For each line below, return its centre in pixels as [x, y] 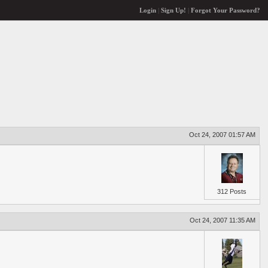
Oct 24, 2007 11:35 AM [223, 220]
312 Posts [232, 192]
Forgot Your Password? [225, 10]
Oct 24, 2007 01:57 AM [223, 134]
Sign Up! [173, 10]
